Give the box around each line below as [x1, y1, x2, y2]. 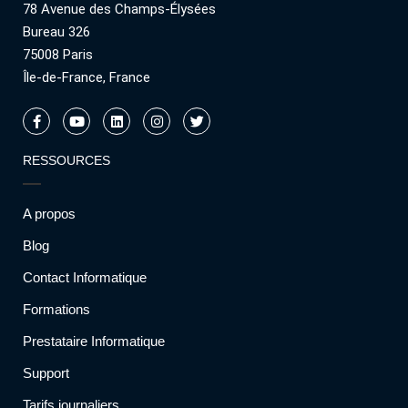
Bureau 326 [23, 24, 90, 41]
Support [23, 365, 69, 382]
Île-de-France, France [23, 69, 150, 87]
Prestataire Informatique [23, 333, 165, 350]
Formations [23, 301, 90, 318]
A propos [23, 206, 76, 222]
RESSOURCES [23, 153, 110, 168]
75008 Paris [23, 46, 93, 64]
